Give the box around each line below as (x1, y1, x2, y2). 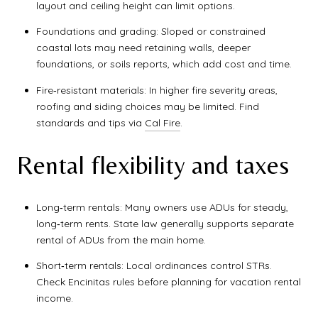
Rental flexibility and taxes (17, 150, 289, 180)
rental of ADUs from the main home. (35, 233, 206, 246)
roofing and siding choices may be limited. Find (35, 99, 259, 113)
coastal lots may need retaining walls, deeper (35, 41, 251, 55)
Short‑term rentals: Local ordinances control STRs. (35, 259, 272, 273)
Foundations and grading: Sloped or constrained (35, 25, 265, 38)
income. (35, 292, 73, 305)
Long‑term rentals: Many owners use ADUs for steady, (35, 200, 288, 214)
